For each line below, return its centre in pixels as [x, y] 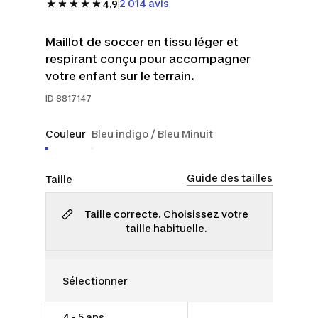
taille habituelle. [166, 228]
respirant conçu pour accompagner [148, 59]
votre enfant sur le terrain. [120, 76]
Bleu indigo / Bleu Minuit [152, 134]
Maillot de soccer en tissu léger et [142, 42]
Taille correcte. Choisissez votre [166, 214]
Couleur [66, 134]
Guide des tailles [230, 177]
